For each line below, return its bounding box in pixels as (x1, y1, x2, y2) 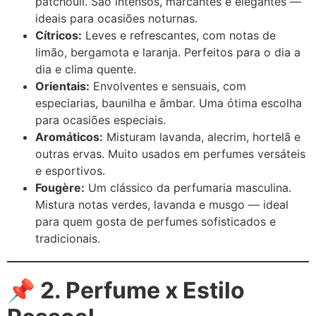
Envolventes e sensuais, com (90, 78, 246, 93)
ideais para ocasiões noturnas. (35, 11, 197, 25)
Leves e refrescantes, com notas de (82, 28, 276, 42)
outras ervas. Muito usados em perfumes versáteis (35, 146, 305, 161)
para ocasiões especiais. (35, 112, 166, 127)
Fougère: (35, 180, 85, 195)
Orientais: (35, 78, 90, 93)
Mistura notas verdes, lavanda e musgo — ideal (35, 197, 288, 212)
